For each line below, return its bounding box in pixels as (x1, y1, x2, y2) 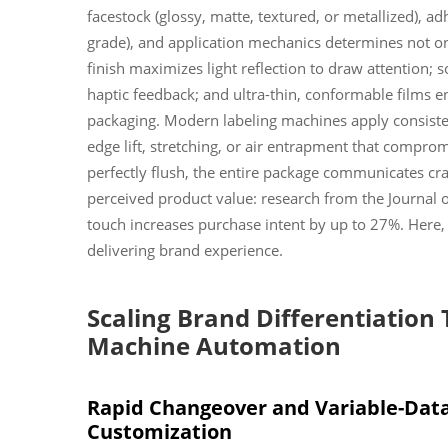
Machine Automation (87, 328, 341, 362)
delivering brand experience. (87, 239, 283, 260)
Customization (87, 417, 232, 445)
